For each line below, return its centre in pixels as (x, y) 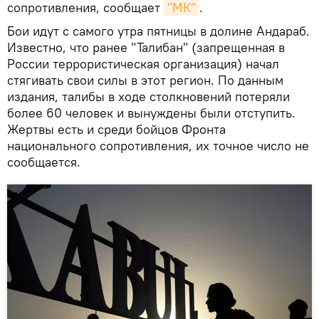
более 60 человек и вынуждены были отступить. (151, 113)
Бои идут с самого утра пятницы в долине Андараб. (158, 31)
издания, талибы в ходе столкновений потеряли (148, 96)
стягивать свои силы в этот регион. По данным (145, 80)
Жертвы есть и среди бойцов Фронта (116, 129)
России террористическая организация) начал (143, 64)
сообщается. (44, 162)
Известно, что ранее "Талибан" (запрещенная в (146, 47)
